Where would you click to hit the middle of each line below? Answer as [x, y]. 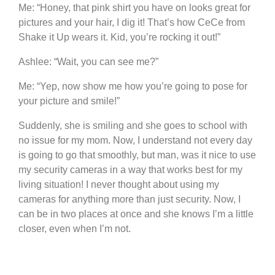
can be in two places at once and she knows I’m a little [136, 214]
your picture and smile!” [69, 101]
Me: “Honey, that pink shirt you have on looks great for [134, 7]
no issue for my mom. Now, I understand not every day [135, 140]
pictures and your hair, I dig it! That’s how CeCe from [132, 22]
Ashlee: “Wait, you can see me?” [88, 61]
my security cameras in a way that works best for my [130, 169]
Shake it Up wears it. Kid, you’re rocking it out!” [119, 37]
